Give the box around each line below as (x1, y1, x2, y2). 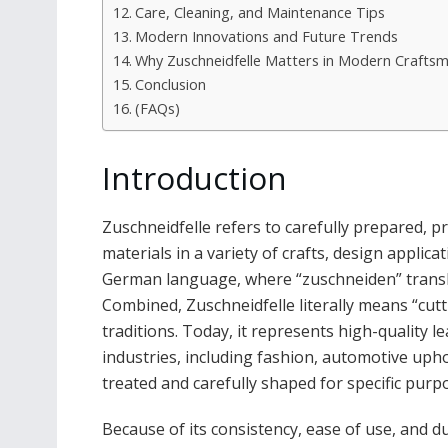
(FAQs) (134, 98, 180, 118)
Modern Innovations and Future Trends (134, 26, 398, 46)
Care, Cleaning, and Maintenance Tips (134, 2, 385, 22)
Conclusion (134, 74, 206, 94)
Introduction (102, 156, 287, 199)
